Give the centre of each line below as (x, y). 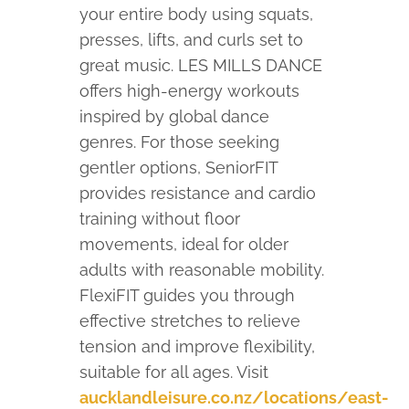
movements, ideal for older (184, 245)
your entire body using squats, (197, 15)
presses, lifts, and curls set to (192, 40)
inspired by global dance (175, 117)
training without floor (160, 219)
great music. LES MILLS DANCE (201, 66)
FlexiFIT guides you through (188, 296)
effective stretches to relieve (190, 321)
